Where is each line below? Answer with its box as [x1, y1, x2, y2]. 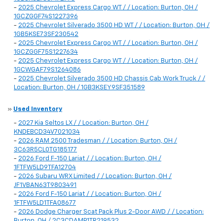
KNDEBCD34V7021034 [14, 129, 80, 136]
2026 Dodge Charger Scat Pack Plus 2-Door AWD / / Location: [18, 209, 204, 216]
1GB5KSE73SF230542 [14, 31, 78, 38]
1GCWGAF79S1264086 [14, 67, 81, 74]
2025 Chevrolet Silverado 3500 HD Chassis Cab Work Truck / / [18, 75, 205, 82]
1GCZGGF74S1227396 [14, 13, 78, 20]
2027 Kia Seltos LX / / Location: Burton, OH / [18, 120, 148, 127]
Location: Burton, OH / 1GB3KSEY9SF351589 [14, 84, 145, 91]
